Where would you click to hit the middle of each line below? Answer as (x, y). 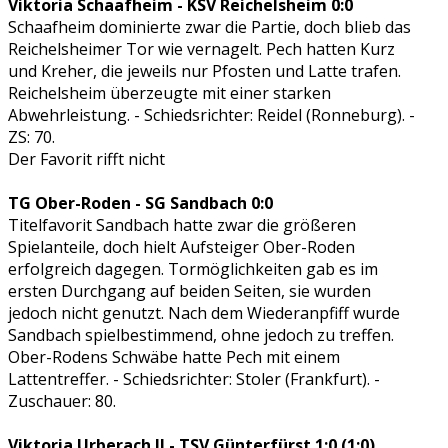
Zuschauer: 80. (62, 400)
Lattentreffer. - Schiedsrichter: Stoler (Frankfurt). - (194, 378)
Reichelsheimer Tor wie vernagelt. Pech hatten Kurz (201, 48)
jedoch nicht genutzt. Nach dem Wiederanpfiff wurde (204, 312)
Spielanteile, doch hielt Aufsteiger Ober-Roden (181, 246)
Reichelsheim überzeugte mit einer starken (169, 92)
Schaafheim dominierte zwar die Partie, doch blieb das (209, 26)
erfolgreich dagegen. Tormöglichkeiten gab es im (193, 268)
